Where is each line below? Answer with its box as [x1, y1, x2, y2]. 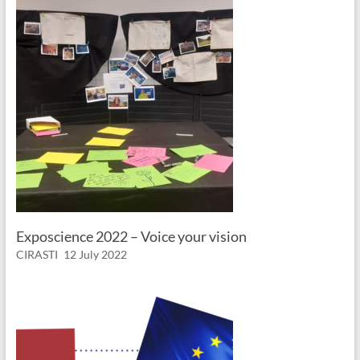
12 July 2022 [63, 247, 127, 262]
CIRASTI [15, 247, 58, 262]
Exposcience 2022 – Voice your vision [15, 227, 247, 246]
